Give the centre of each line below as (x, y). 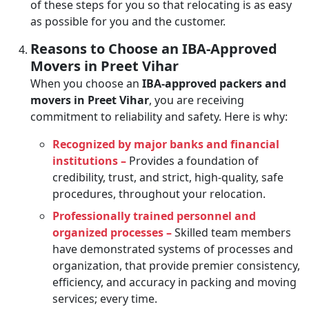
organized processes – (112, 232)
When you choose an (86, 83)
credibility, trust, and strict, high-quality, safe (168, 177)
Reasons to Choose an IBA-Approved (154, 48)
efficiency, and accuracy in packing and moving (175, 282)
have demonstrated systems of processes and (173, 249)
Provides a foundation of (192, 160)
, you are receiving (197, 100)
